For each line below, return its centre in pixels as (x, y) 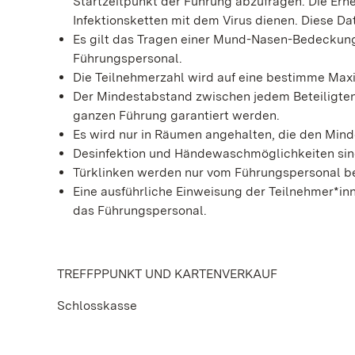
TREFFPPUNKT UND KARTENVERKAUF (167, 274)
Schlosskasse (97, 305)
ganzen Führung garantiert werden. (176, 115)
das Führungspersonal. (140, 210)
